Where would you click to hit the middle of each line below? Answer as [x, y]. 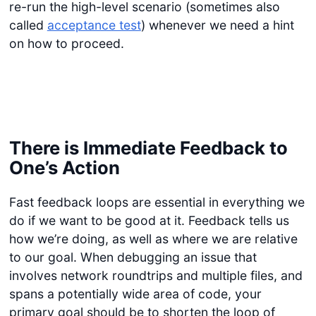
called [28, 25]
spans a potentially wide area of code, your [135, 293]
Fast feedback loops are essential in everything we [157, 202]
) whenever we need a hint [217, 25]
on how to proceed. [66, 44]
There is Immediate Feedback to [148, 148]
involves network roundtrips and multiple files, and [156, 275]
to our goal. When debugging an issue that [133, 257]
